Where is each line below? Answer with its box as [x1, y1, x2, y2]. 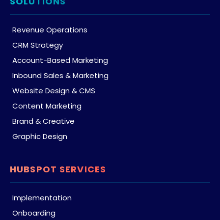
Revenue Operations [12, 24, 87, 35]
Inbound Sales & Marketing [12, 70, 109, 81]
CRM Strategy [12, 39, 63, 50]
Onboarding [12, 207, 55, 218]
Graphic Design [12, 131, 67, 141]
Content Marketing [12, 100, 82, 111]
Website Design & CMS [12, 85, 95, 96]
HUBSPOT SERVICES [10, 163, 107, 175]
